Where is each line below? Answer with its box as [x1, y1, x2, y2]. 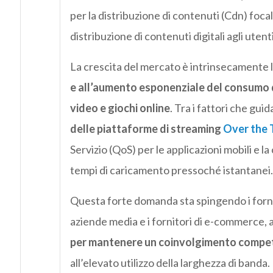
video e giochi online [69, 101, 170, 115]
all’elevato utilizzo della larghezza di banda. [69, 255, 270, 269]
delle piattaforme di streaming [69, 121, 223, 135]
